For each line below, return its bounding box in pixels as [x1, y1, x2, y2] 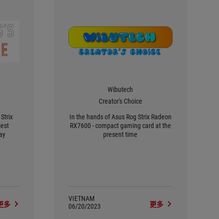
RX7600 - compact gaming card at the [69, 122, 171, 130]
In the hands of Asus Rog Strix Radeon [69, 113, 172, 121]
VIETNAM [68, 195, 95, 202]
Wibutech [108, 86, 133, 93]
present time [103, 131, 138, 138]
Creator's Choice [98, 97, 142, 105]
